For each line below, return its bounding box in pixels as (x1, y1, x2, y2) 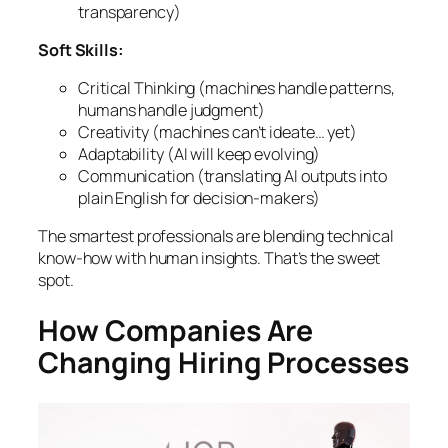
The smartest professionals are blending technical (38, 225, 395, 248)
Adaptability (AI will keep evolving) (78, 143, 321, 166)
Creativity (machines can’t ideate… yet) (78, 121, 358, 144)
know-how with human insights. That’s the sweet (38, 247, 381, 270)
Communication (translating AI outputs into (78, 165, 387, 188)
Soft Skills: (38, 38, 124, 61)
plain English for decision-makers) (78, 187, 320, 210)
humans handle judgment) (78, 99, 265, 122)
